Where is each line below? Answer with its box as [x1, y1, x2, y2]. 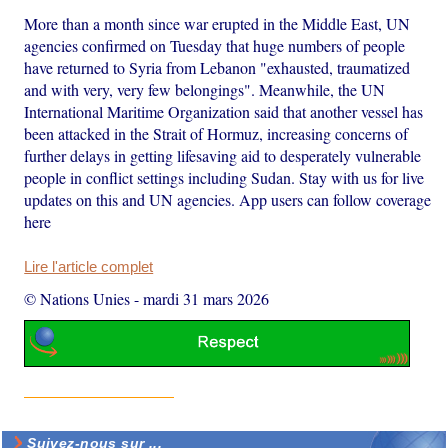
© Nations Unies [24, 287, 131, 309]
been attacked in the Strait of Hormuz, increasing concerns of [24, 122, 409, 144]
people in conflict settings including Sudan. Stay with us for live [24, 166, 425, 188]
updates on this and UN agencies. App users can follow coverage [24, 188, 432, 210]
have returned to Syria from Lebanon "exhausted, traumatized [24, 56, 411, 78]
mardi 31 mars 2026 [143, 287, 270, 309]
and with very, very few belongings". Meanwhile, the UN [24, 78, 386, 100]
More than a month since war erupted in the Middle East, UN [24, 12, 411, 34]
